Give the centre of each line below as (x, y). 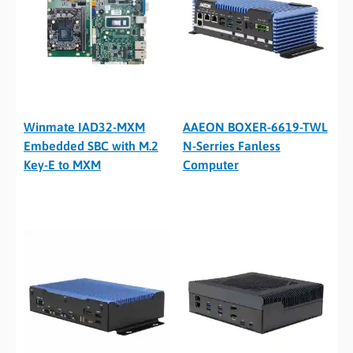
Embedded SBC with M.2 (91, 146)
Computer (210, 165)
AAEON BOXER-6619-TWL (255, 127)
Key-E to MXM (62, 165)
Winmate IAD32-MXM (84, 127)
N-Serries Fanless (231, 146)
